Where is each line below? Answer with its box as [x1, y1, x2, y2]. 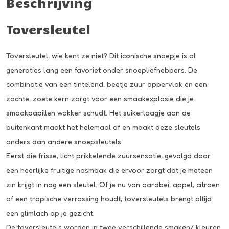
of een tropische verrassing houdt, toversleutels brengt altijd [6, 194, 212, 203]
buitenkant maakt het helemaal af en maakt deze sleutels [6, 123, 200, 132]
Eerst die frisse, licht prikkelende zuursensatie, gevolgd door [6, 151, 211, 161]
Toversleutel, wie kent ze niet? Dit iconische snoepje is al [6, 51, 196, 60]
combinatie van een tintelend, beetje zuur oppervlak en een [6, 80, 207, 89]
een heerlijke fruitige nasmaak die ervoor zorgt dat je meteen [6, 166, 213, 175]
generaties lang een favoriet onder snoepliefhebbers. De [6, 65, 197, 75]
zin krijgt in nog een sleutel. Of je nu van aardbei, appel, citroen [6, 180, 220, 189]
